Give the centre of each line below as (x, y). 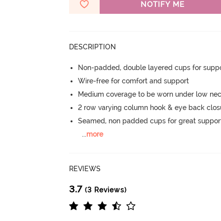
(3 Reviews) (105, 190)
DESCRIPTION (93, 47)
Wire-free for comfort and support (134, 81)
